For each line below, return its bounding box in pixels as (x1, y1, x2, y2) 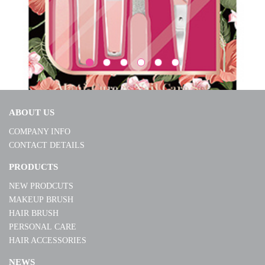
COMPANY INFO (9, 127, 70, 137)
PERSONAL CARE (9, 222, 76, 232)
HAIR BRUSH (9, 209, 61, 218)
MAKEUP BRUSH (9, 195, 76, 205)
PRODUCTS (9, 162, 58, 172)
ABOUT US (9, 108, 54, 118)
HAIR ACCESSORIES (9, 236, 86, 245)
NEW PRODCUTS (9, 182, 73, 191)
